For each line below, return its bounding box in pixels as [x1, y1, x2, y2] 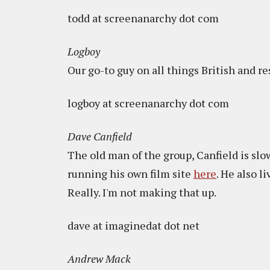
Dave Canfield [67, 129, 132, 143]
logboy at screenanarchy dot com [67, 96, 229, 110]
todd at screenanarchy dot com [67, 11, 219, 25]
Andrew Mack [67, 251, 131, 266]
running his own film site [67, 166, 193, 181]
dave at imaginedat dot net [67, 218, 199, 233]
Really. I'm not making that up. [67, 185, 216, 199]
